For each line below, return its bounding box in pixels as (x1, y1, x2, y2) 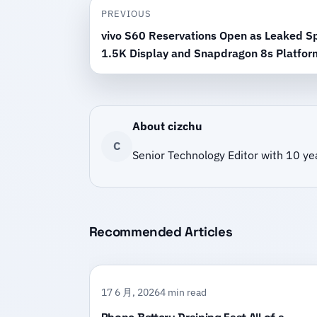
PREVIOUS (100, 7, 151, 20)
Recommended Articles (88, 223, 233, 240)
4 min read (159, 285, 207, 299)
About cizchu (132, 118, 202, 133)
